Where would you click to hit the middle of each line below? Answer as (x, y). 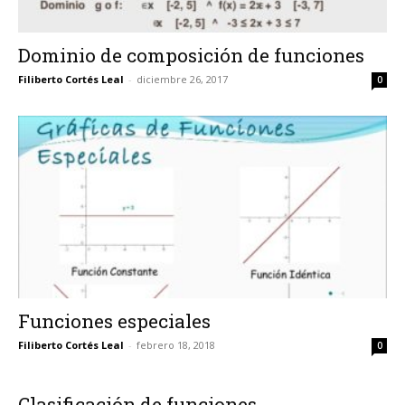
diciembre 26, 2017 (182, 80)
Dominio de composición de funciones (191, 56)
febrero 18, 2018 (176, 344)
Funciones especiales (114, 320)
